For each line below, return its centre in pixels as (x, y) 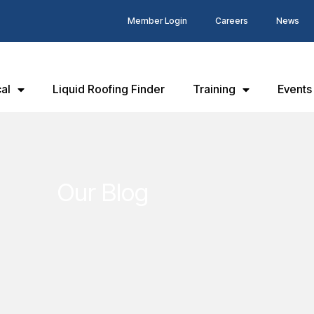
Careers (231, 21)
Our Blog (103, 192)
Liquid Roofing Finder (109, 89)
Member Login (157, 21)
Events (295, 89)
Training (214, 89)
